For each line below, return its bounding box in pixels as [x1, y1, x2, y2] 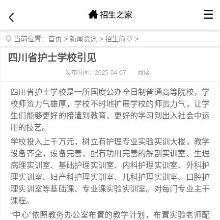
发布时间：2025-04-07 [65, 69, 126, 76]
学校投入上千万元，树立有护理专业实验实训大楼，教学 [10, 137, 210, 146]
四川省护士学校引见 [8, 53, 96, 63]
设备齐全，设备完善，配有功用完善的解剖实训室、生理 [10, 149, 210, 158]
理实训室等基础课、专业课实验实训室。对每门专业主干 [10, 185, 210, 193]
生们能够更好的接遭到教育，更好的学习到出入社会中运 [10, 111, 210, 120]
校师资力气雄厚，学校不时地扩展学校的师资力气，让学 [10, 100, 210, 108]
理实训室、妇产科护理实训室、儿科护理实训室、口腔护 [10, 173, 210, 181]
